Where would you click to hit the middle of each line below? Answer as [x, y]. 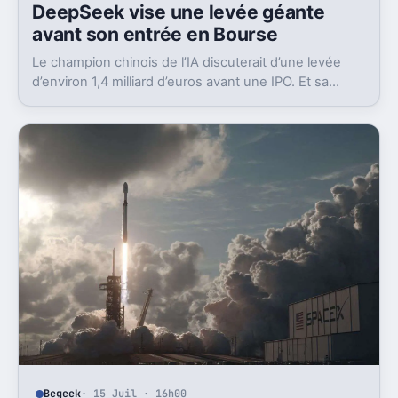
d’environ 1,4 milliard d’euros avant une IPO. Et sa [181, 82]
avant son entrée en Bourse [155, 35]
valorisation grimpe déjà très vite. [133, 102]
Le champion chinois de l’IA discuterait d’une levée [187, 63]
